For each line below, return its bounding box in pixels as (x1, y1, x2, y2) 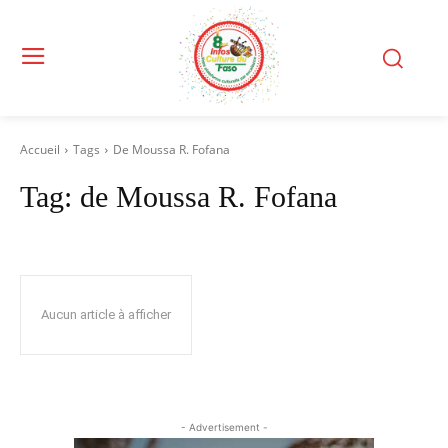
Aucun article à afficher (41, 307, 171, 322)
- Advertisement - (180, 421, 268, 433)
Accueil (20, 141, 60, 158)
